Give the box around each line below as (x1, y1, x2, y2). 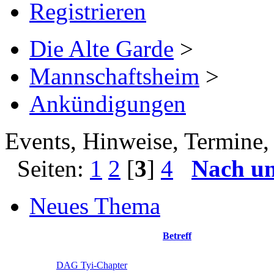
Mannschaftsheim (29, 62, 199, 89)
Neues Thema (29, 192, 160, 219)
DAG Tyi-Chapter (56, 259, 127, 270)
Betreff (163, 230, 191, 241)
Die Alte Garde (29, 35, 174, 62)
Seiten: (5, 155, 90, 182)
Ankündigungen (29, 90, 186, 117)
